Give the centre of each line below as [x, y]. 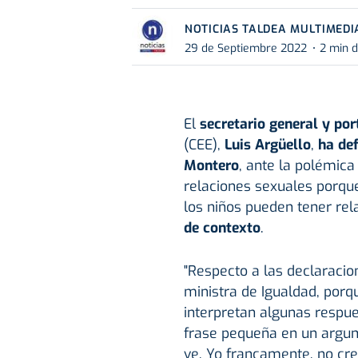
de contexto [222, 228]
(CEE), [204, 145]
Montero [211, 166]
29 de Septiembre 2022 [246, 48]
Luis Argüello [267, 145]
